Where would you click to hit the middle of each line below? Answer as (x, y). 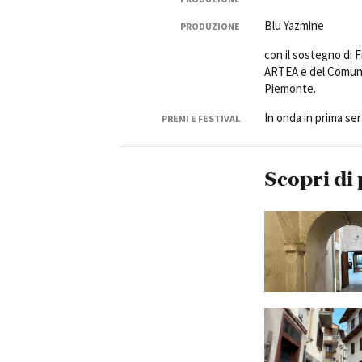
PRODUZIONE (210, 26)
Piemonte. (290, 88)
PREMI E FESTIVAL (200, 118)
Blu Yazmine (294, 25)
